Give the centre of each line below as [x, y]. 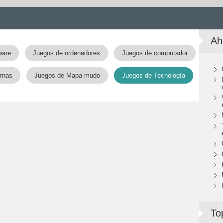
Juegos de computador [155, 53]
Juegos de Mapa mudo [67, 75]
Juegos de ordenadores [66, 53]
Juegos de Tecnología [153, 75]
